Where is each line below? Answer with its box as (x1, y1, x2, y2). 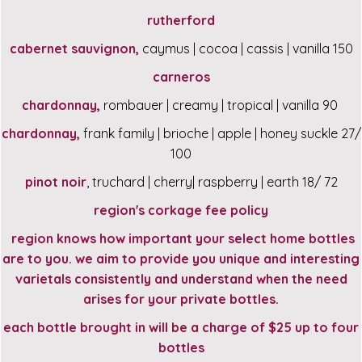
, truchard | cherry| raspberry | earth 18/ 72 (86, 174, 338, 191)
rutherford (147, 12, 215, 29)
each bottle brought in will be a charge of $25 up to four (3, 319, 359, 336)
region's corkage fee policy (94, 202, 268, 219)
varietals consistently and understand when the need (15, 271, 347, 288)
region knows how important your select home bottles (7, 230, 355, 247)
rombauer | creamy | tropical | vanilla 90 (103, 97, 341, 114)
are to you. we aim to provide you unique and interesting (2, 250, 360, 267)
